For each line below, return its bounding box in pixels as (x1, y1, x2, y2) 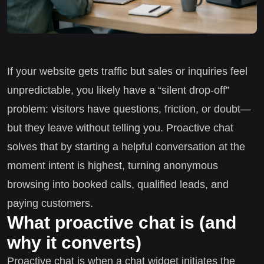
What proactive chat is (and (7, 212, 236, 232)
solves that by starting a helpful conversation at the (7, 140, 245, 153)
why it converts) (7, 232, 141, 252)
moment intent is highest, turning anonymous (7, 159, 218, 171)
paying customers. (7, 197, 93, 209)
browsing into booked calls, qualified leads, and (7, 178, 229, 190)
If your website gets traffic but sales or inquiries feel (7, 65, 247, 77)
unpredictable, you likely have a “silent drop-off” (7, 84, 229, 96)
